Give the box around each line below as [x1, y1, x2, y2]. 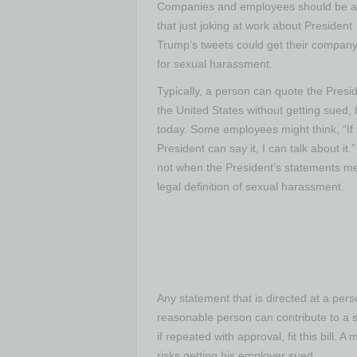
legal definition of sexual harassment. [157, 180, 344, 193]
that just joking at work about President [157, 19, 352, 32]
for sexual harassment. [157, 57, 273, 70]
